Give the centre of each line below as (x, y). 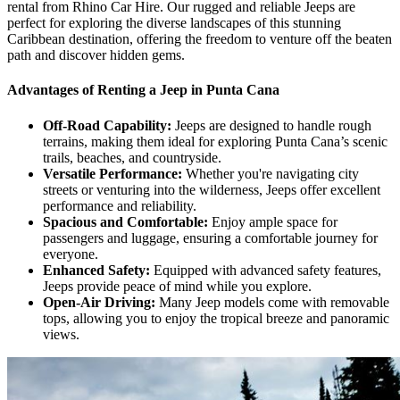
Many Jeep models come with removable (272, 302)
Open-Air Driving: (99, 302)
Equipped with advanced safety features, (266, 270)
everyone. (71, 254)
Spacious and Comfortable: (125, 221)
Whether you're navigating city (271, 173)
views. (61, 334)
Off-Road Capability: (107, 125)
